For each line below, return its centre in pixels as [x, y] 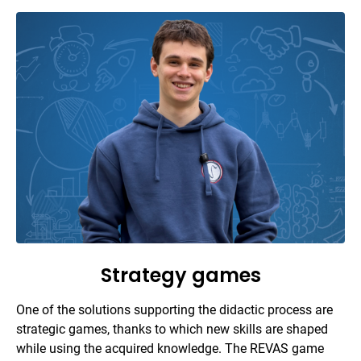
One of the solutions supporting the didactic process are [174, 309]
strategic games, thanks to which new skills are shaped [172, 329]
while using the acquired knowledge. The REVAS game [170, 348]
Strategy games [180, 275]
